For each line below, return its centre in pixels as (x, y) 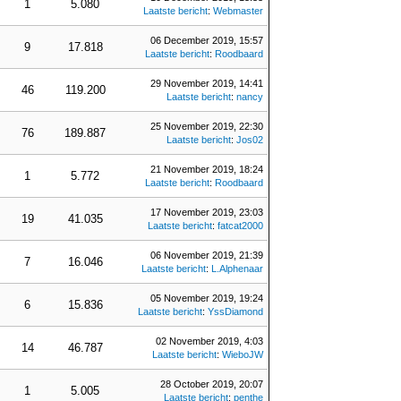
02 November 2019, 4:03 (209, 341)
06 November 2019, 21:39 (207, 255)
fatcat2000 (240, 226)
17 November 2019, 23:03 (207, 212)
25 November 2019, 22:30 (207, 126)
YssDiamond (235, 311)
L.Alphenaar (237, 269)
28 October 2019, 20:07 (212, 384)
